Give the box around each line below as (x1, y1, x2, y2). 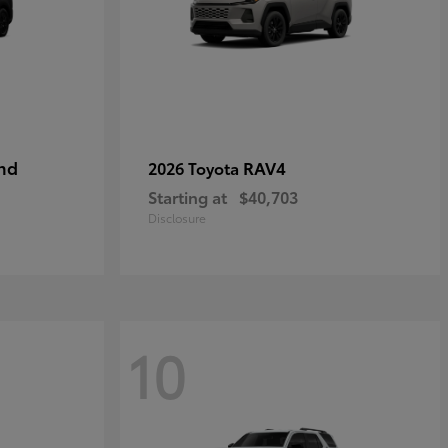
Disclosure (148, 209, 206, 226)
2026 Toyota (148, 156, 243, 179)
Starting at (148, 185, 227, 208)
